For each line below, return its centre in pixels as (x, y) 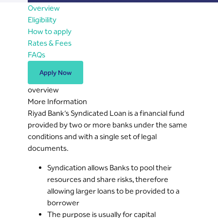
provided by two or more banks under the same (107, 125)
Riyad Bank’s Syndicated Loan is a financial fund (106, 113)
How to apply (49, 31)
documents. (48, 148)
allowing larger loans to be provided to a (113, 191)
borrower (63, 203)
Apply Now (55, 73)
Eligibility (42, 20)
